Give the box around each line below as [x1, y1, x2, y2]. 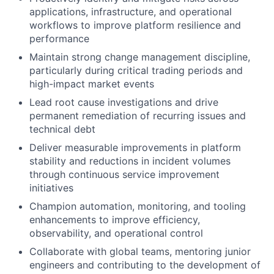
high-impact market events [29, 78, 154, 90]
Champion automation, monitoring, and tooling [29, 200, 246, 212]
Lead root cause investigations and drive [29, 96, 218, 108]
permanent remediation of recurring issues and [29, 109, 246, 122]
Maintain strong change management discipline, [29, 51, 250, 63]
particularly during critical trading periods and [29, 64, 243, 76]
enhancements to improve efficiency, [29, 213, 200, 226]
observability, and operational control [29, 227, 203, 239]
